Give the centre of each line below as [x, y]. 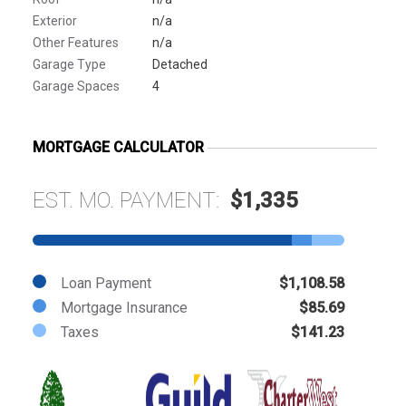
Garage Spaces [76, 86]
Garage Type [69, 64]
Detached [180, 64]
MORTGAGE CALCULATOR [118, 147]
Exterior [55, 20]
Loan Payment [106, 283]
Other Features [76, 42]
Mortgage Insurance [124, 307]
